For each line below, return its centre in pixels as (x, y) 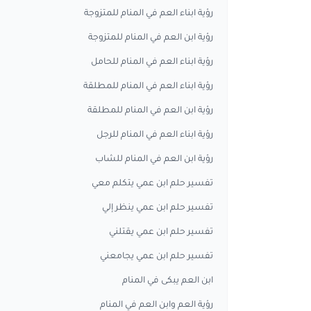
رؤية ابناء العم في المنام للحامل (152, 62)
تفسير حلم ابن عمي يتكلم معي (152, 184)
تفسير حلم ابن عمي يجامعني (157, 257)
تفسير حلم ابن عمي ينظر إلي (158, 208)
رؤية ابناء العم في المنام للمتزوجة (149, 14)
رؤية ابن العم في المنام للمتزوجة (151, 38)
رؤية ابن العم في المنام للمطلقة (150, 111)
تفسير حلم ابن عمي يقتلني (161, 233)
